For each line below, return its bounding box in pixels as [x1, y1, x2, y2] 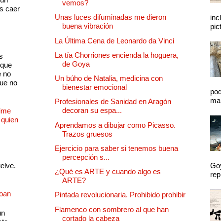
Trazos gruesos [62, 129, 112, 138]
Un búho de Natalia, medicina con [55, 74, 163, 83]
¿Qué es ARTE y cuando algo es [55, 167, 161, 176]
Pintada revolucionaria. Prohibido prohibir [55, 190, 185, 199]
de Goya [62, 59, 90, 68]
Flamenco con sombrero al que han [55, 205, 169, 214]
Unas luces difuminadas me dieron [55, 13, 166, 22]
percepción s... [62, 152, 110, 161]
